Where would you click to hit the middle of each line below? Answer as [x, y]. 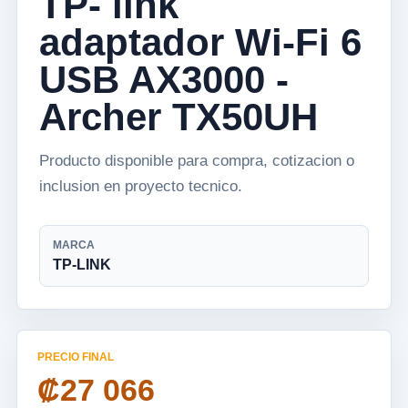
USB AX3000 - [164, 80]
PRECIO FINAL [76, 357]
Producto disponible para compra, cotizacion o [197, 161]
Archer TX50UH [178, 117]
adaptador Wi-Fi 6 [200, 42]
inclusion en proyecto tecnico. [141, 186]
